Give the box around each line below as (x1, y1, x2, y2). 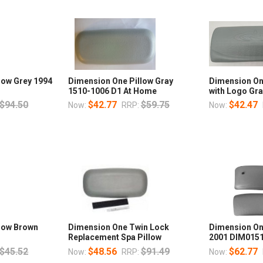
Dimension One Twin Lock (68, 222, 169, 232)
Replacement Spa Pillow (68, 232, 161, 242)
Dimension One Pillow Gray (68, 76, 173, 86)
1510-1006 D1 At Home (68, 86, 157, 96)
